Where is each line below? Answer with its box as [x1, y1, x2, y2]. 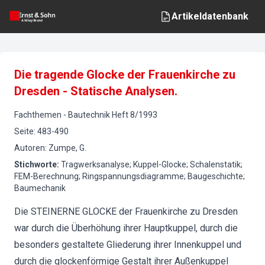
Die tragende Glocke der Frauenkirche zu [14, 67, 235, 82]
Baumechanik [14, 183, 66, 193]
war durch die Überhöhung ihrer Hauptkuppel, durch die [14, 222, 238, 234]
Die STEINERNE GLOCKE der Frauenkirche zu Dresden [14, 206, 238, 217]
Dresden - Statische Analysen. [14, 84, 177, 98]
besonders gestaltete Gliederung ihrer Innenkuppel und [14, 239, 241, 250]
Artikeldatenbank [172, 11, 248, 22]
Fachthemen [14, 110, 62, 119]
